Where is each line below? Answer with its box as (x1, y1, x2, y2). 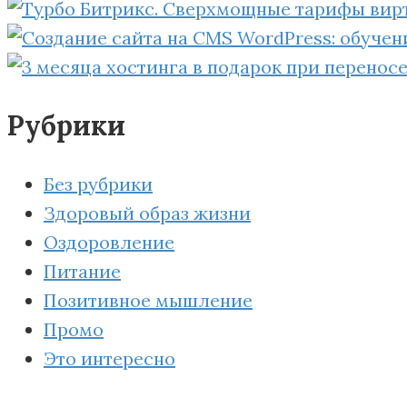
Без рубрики (44, 173, 153, 196)
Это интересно (44, 347, 175, 371)
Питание (44, 260, 121, 283)
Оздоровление (44, 231, 174, 254)
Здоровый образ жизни (44, 202, 251, 225)
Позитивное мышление (44, 289, 253, 313)
